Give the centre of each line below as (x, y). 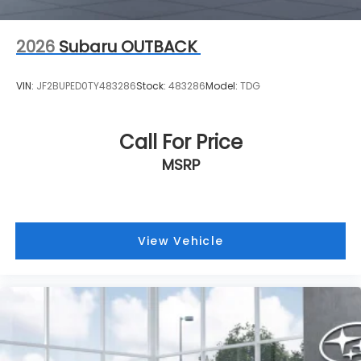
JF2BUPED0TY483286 (86, 86)
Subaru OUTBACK (128, 46)
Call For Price (180, 142)
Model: (223, 86)
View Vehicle (180, 241)
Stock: (152, 86)
